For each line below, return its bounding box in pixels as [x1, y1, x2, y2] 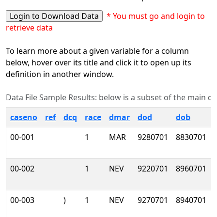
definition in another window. [6, 69, 114, 80]
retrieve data [6, 22, 53, 33]
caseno [10, 112, 37, 123]
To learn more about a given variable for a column [6, 46, 189, 57]
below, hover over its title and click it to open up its [6, 57, 191, 68]
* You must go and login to [105, 11, 205, 22]
